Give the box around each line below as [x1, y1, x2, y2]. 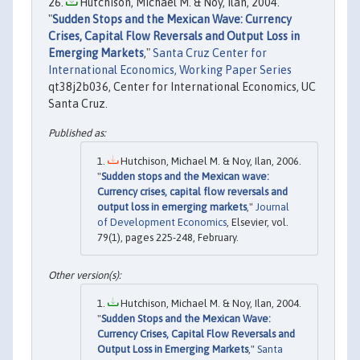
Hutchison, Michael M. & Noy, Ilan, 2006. [118, 154, 301, 167]
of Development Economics [97, 215, 227, 228]
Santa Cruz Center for [153, 47, 267, 60]
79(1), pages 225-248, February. [97, 231, 239, 243]
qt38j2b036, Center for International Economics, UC [48, 80, 316, 94]
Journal [256, 200, 289, 213]
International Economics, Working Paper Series [48, 63, 292, 77]
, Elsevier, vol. [227, 215, 288, 228]
